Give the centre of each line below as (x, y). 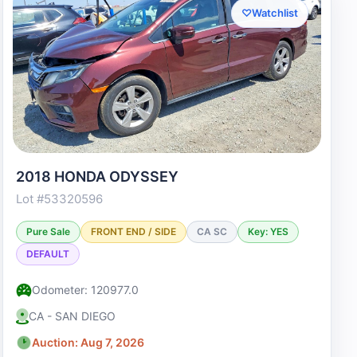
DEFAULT (47, 254)
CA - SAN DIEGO (72, 316)
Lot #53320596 (59, 199)
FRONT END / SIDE (133, 231)
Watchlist (275, 13)
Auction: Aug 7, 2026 (88, 342)
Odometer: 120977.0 (85, 290)
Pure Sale (48, 231)
